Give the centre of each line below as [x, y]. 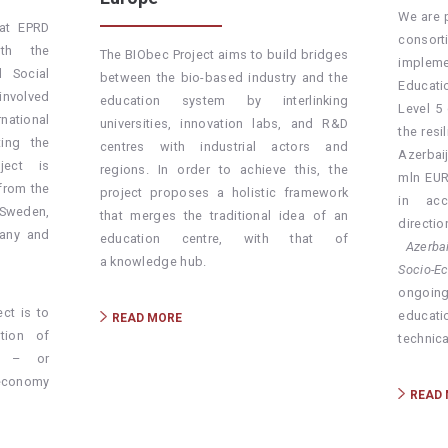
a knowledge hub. [153, 262]
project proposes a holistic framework [224, 193]
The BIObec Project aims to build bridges [224, 55]
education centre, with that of [224, 239]
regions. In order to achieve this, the [224, 170]
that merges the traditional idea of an [224, 216]
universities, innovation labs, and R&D [224, 124]
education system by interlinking [224, 101]
